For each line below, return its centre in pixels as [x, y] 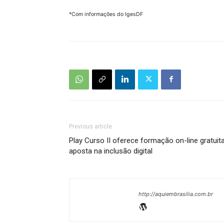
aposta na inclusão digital [111, 151]
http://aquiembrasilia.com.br [176, 194]
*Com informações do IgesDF [106, 14]
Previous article [90, 126]
